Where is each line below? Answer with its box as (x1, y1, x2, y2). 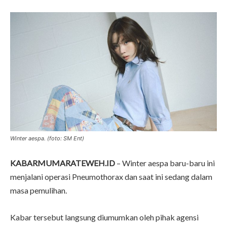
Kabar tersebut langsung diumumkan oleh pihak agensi (10, 212, 199, 222)
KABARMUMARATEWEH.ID (10, 158, 115, 168)
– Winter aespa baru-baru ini (115, 158, 215, 168)
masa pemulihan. (10, 185, 67, 195)
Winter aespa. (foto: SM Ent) (10, 134, 84, 142)
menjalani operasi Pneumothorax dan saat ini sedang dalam (10, 171, 212, 181)
